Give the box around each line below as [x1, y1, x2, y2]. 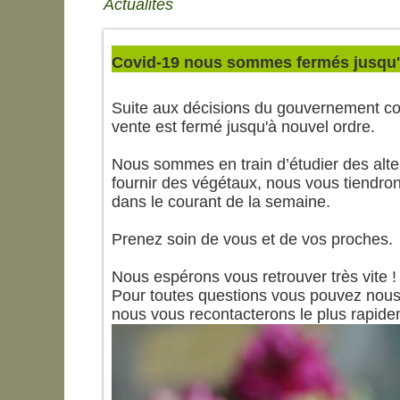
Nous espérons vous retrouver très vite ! [111, 267, 396, 286]
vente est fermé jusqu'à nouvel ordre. [111, 117, 375, 136]
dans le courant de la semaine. [111, 192, 330, 211]
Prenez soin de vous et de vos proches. [111, 229, 393, 248]
